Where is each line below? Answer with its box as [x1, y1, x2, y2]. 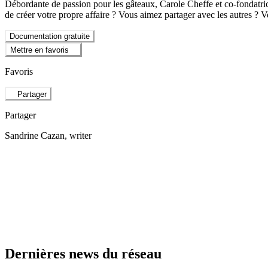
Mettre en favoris [10, 45, 69, 55]
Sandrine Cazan [5, 130, 65, 141]
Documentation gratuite [10, 31, 90, 41]
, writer [65, 130, 92, 141]
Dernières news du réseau [5, 246, 162, 262]
